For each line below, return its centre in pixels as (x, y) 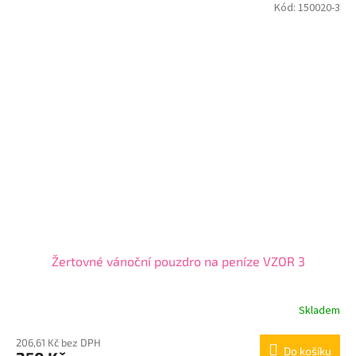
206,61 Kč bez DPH (58, 342)
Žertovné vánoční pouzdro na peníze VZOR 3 (178, 261)
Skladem (319, 311)
